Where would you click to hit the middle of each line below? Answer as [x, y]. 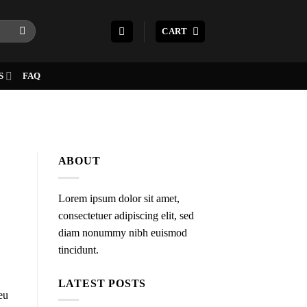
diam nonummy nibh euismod [122, 232]
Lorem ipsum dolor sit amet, [119, 198]
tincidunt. [78, 249]
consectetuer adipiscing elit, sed [126, 215]
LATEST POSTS [102, 283]
